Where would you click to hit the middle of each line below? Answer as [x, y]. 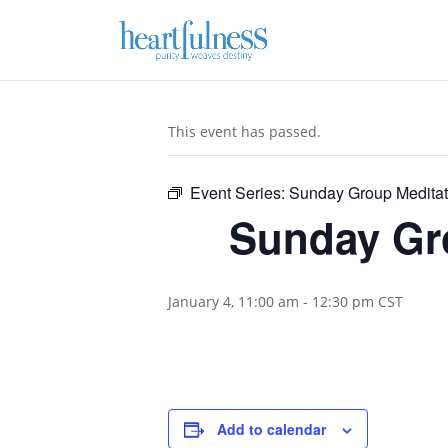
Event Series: [239, 192]
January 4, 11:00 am [233, 301]
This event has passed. [244, 131]
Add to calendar [271, 429]
